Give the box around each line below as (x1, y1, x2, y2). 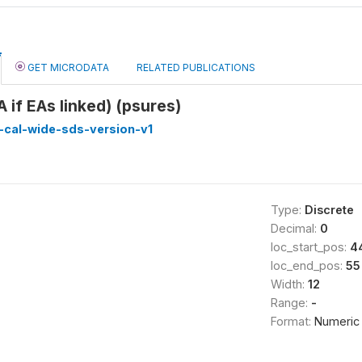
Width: (270, 277, 308, 291)
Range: (270, 296, 311, 309)
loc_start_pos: (270, 240, 350, 254)
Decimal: (270, 221, 320, 235)
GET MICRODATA (25, 61, 109, 74)
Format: (270, 314, 314, 328)
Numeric (314, 314, 360, 328)
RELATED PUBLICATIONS (137, 61, 255, 74)
